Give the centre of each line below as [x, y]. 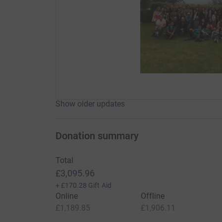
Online [66, 196]
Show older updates [90, 104]
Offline [153, 196]
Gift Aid [100, 185]
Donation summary [97, 136]
